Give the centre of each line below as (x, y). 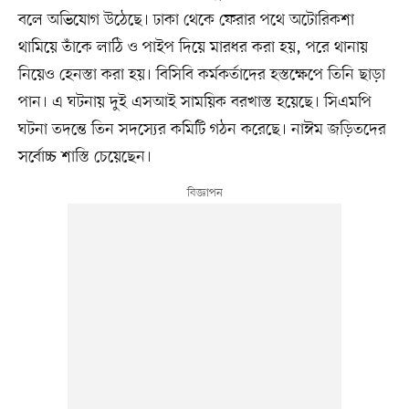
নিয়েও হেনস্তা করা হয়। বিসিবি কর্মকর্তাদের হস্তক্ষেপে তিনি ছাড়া (201, 74)
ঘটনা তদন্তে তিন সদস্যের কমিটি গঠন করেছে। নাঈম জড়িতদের (202, 129)
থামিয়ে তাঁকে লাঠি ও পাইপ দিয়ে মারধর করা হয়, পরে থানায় (193, 47)
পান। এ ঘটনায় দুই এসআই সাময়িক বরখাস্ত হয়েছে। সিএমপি (194, 102)
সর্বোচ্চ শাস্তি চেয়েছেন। (84, 157)
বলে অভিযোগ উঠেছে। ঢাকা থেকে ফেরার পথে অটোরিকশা (186, 20)
